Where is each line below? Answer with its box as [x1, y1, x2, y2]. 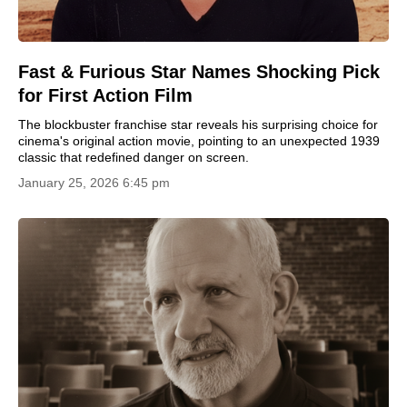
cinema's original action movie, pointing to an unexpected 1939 [18, 133, 380, 148]
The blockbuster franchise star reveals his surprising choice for [18, 116, 378, 132]
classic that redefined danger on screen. [18, 149, 249, 164]
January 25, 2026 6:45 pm [18, 174, 170, 190]
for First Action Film [18, 84, 193, 105]
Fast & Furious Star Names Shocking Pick [18, 61, 380, 82]
